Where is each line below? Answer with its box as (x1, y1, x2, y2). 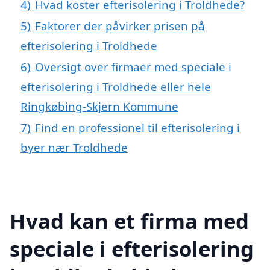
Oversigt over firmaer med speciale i (35, 58, 231, 74)
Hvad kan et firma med (10, 206, 249, 235)
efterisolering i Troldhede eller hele (20, 78, 211, 94)
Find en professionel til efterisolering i (35, 119, 240, 135)
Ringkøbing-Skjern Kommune (20, 98, 178, 114)
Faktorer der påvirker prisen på (35, 17, 205, 33)
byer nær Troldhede (20, 139, 128, 155)
